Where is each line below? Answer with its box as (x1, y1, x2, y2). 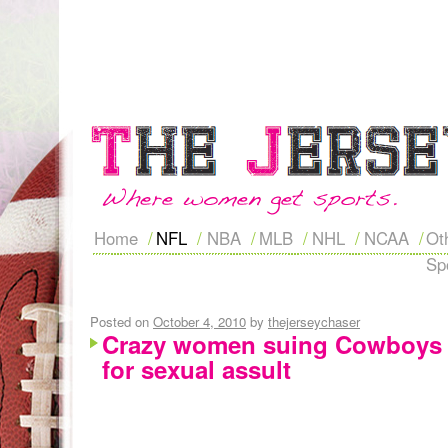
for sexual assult (102, 352, 291, 386)
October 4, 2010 (153, 312, 246, 331)
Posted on (90, 312, 149, 331)
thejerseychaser (268, 312, 360, 331)
